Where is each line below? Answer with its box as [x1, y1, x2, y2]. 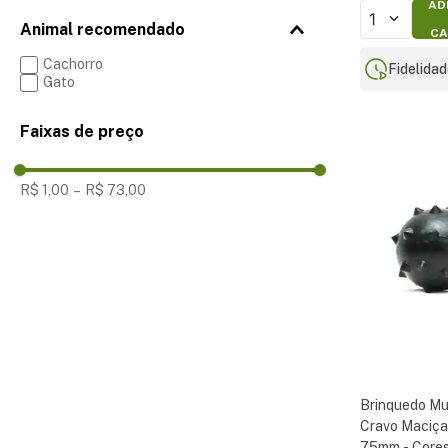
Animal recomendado [20, 20, 185, 39]
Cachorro [42, 56, 103, 72]
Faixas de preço [20, 122, 144, 141]
